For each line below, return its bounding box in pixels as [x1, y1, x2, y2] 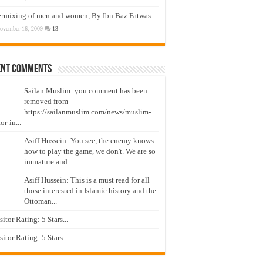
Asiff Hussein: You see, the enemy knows [24, 136, 154, 145]
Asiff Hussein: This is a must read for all [24, 175, 150, 184]
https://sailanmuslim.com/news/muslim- [24, 107, 151, 116]
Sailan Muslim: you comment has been [24, 86, 147, 95]
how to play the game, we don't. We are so [24, 146, 156, 156]
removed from [24, 96, 68, 106]
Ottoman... [24, 196, 57, 205]
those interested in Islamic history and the [24, 186, 156, 195]
